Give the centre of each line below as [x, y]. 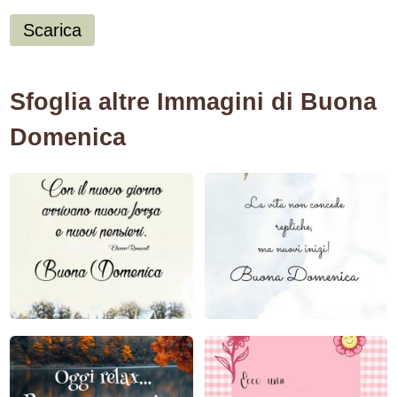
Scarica [53, 31]
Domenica [68, 138]
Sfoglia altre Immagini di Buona [194, 102]
